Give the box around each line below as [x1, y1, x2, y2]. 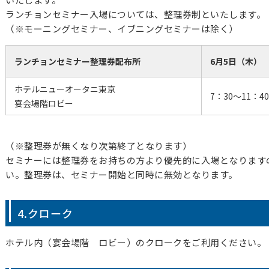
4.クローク [17, 205, 73, 221]
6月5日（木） [210, 55, 262, 67]
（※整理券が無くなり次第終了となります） [5, 139, 192, 152]
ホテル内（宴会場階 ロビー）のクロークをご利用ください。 [5, 236, 266, 249]
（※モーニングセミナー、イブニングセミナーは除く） [5, 22, 238, 35]
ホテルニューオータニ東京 [14, 83, 115, 95]
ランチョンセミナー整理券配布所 [14, 55, 141, 67]
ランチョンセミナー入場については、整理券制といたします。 [5, 8, 265, 20]
